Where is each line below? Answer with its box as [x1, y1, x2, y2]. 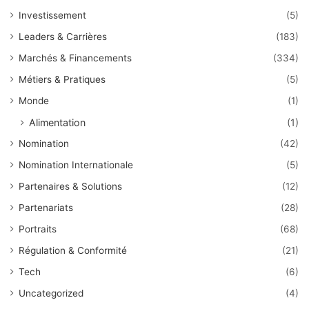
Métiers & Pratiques [19, 74, 106, 86]
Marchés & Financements [19, 52, 132, 64]
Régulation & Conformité [19, 245, 127, 257]
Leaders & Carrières [19, 31, 107, 43]
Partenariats [19, 202, 73, 214]
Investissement [19, 10, 86, 21]
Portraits [19, 223, 57, 235]
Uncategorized [19, 288, 83, 299]
